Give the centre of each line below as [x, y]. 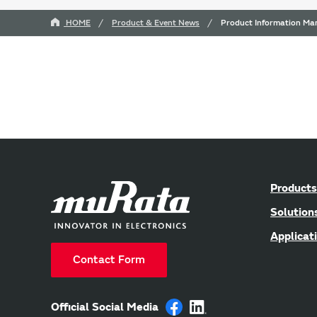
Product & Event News [156, 23]
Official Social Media [105, 307]
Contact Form [109, 260]
